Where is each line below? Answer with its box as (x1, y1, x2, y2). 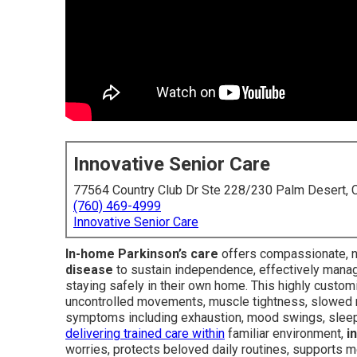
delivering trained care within (65, 326, 225, 341)
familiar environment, (225, 326, 347, 341)
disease (65, 262, 113, 277)
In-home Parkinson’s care (65, 246, 218, 261)
